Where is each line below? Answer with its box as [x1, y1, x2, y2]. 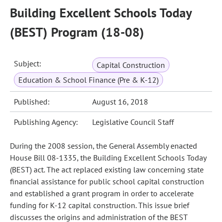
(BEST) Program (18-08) [10, 24, 144, 40]
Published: [14, 97, 50, 107]
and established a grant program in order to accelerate [10, 188, 194, 198]
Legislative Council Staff [92, 117, 174, 127]
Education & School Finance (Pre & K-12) [18, 75, 159, 85]
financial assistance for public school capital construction [10, 176, 204, 186]
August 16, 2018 [92, 97, 149, 107]
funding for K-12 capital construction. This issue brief [10, 200, 189, 210]
